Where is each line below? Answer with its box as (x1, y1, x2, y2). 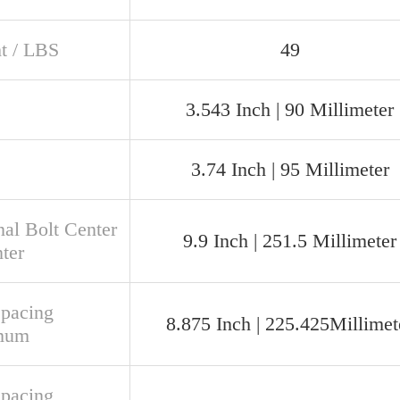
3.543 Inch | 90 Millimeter (186, 98, 394, 121)
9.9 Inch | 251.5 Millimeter (183, 229, 396, 252)
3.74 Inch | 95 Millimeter (190, 158, 389, 180)
